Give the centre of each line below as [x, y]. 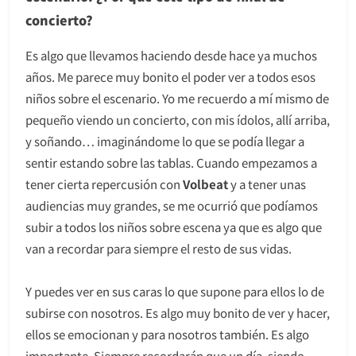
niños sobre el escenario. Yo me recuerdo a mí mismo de [177, 98]
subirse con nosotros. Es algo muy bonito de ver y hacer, [178, 312]
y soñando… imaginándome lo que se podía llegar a [165, 141]
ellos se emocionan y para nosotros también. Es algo [167, 334]
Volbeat [205, 184]
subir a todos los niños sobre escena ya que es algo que [174, 226]
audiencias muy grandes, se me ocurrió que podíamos [172, 205]
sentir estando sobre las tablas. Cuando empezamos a [171, 162]
